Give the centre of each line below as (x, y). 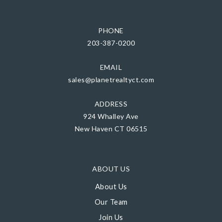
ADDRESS (111, 104)
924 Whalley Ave (111, 116)
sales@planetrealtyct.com (111, 80)
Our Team (111, 202)
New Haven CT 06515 (111, 129)
